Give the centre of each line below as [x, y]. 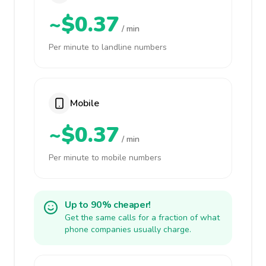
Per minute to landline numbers [108, 47]
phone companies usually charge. [128, 229]
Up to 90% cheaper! [108, 205]
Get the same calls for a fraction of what [142, 218]
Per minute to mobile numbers [105, 158]
